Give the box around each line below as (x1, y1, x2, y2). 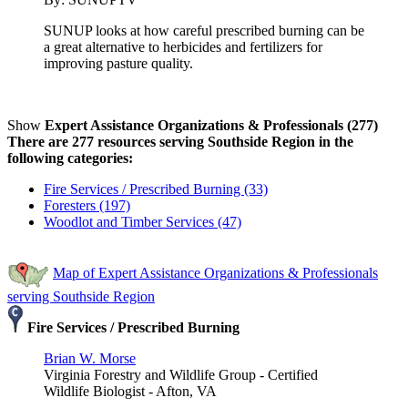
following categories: (7, 149, 133, 166)
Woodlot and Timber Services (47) (44, 213, 241, 229)
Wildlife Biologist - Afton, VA (44, 382, 217, 399)
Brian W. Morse (44, 350, 136, 366)
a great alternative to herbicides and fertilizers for (44, 38, 322, 55)
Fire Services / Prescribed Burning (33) (44, 180, 268, 197)
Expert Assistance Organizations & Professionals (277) (45, 117, 378, 133)
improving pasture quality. (44, 55, 193, 71)
